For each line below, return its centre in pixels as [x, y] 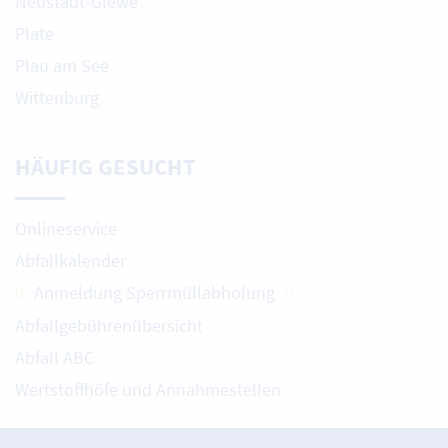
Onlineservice [66, 229]
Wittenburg [57, 97]
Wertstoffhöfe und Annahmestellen [148, 390]
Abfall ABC [54, 358]
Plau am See [62, 65]
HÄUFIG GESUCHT [105, 167]
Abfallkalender [70, 261]
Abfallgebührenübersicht [109, 326]
